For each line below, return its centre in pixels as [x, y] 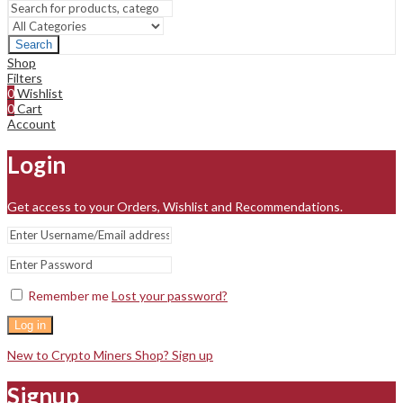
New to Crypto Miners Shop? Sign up [110, 354]
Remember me [68, 295]
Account [31, 123]
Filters [25, 77]
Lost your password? [170, 295]
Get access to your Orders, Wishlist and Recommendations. [175, 206]
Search [34, 44]
